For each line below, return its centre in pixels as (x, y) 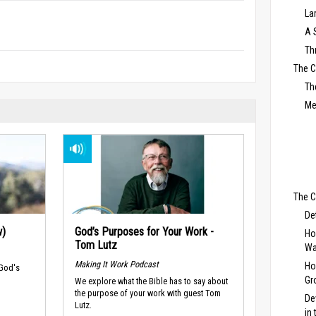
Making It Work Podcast (116, 264)
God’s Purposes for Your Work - (144, 232)
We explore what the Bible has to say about (151, 281)
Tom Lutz (96, 245)
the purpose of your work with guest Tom (147, 293)
